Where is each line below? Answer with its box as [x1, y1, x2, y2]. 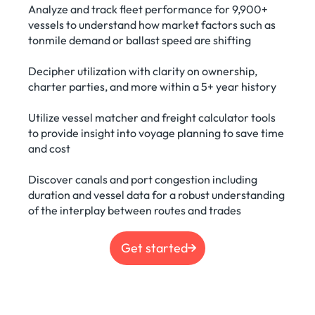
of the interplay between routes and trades [28, 203, 242, 218]
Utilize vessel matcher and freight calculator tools [28, 110, 276, 125]
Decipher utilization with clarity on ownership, [28, 64, 258, 79]
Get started [120, 240, 188, 257]
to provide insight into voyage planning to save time [28, 126, 285, 141]
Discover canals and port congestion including [28, 172, 258, 187]
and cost [28, 141, 71, 156]
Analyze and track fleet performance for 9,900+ [28, 2, 269, 17]
